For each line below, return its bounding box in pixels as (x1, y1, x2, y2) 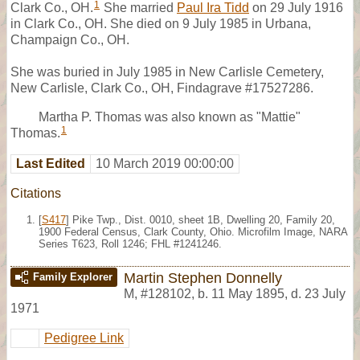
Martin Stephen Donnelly (124, 268, 282, 286)
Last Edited (16, 156, 85, 170)
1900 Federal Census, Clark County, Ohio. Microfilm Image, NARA (39, 225, 347, 238)
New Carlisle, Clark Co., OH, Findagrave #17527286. (10, 80, 313, 95)
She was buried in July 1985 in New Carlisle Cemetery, (10, 64, 324, 79)
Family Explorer (33, 270, 112, 283)
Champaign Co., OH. (10, 32, 129, 47)
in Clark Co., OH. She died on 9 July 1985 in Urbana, (10, 16, 311, 31)
